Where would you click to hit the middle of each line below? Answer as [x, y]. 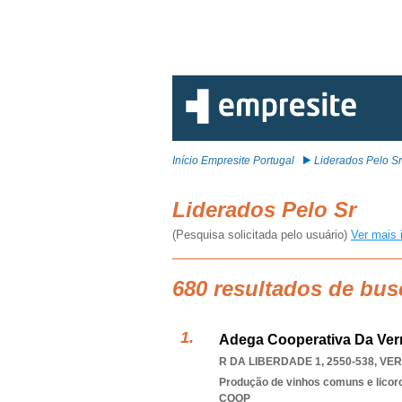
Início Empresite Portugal [233, 161]
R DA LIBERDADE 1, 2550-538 [297, 362]
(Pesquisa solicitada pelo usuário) [262, 235]
